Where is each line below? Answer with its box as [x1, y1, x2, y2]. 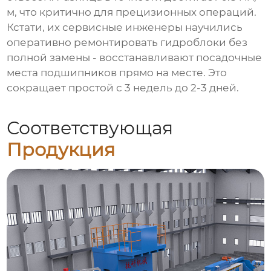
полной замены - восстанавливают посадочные [7, 51, 263, 64]
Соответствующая [7, 116, 174, 139]
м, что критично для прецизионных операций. [7, 6, 257, 19]
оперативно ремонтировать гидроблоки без [7, 36, 248, 49]
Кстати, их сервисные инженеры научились [7, 21, 243, 34]
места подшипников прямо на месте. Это [7, 67, 227, 79]
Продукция [7, 138, 116, 161]
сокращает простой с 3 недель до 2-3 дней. [7, 82, 240, 94]
